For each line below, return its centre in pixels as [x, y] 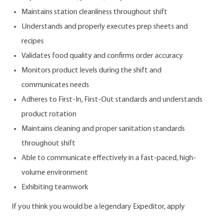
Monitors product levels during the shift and [91, 71]
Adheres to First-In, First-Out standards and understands [112, 100]
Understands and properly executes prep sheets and [105, 27]
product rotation [49, 115]
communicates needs [55, 85]
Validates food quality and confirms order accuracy [102, 56]
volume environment [55, 173]
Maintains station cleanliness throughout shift [94, 12]
